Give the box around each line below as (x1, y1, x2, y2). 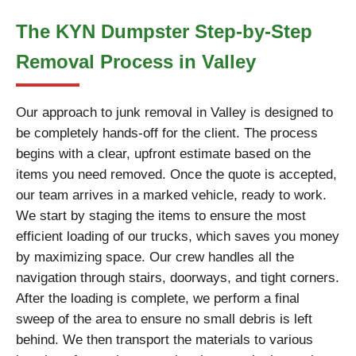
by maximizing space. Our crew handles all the (16, 250, 294, 265)
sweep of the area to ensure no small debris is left (16, 311, 312, 327)
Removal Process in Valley (16, 51, 256, 72)
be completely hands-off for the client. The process (16, 126, 318, 141)
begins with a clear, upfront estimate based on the (16, 146, 311, 161)
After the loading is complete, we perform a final (16, 291, 300, 306)
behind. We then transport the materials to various (16, 332, 313, 347)
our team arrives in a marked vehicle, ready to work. (16, 188, 327, 203)
